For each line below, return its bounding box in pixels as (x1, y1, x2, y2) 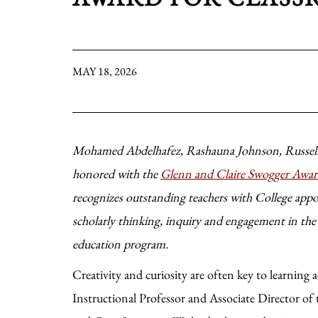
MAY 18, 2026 (72, 64, 137, 79)
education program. (72, 236, 168, 252)
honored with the (72, 165, 160, 182)
